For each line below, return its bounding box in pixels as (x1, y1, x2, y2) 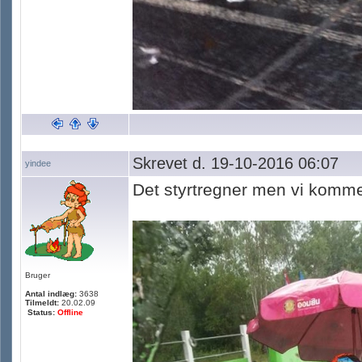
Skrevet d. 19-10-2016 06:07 (133, 154, 339, 172)
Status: (27, 308, 57, 317)
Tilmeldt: (25, 298, 59, 307)
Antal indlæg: (25, 289, 77, 298)
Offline (57, 308, 83, 317)
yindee (25, 158, 51, 168)
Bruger (25, 271, 50, 280)
